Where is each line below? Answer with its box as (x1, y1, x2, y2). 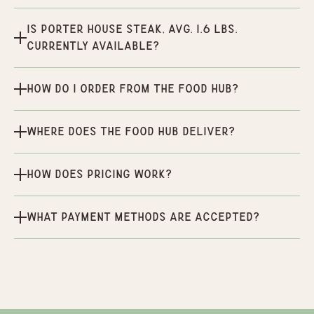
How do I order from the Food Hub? (27, 83, 239, 94)
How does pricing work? (27, 168, 172, 179)
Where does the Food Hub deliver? (27, 125, 235, 137)
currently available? (27, 40, 160, 51)
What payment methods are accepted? (27, 211, 260, 222)
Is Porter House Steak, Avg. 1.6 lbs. (27, 23, 238, 34)
